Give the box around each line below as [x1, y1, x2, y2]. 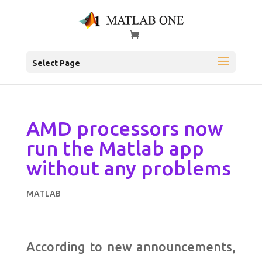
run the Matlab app [26, 137, 204, 160]
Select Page [32, 58, 80, 68]
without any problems [26, 157, 231, 180]
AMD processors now [26, 117, 223, 140]
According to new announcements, [26, 240, 236, 254]
